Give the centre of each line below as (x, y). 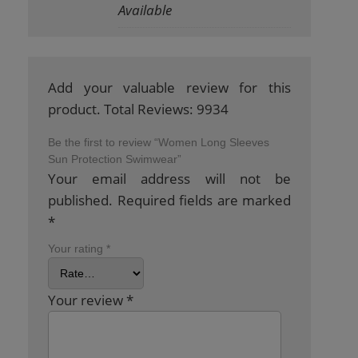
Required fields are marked (204, 200)
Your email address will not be (169, 178)
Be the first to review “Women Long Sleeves (159, 142)
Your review (87, 300)
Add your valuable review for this (169, 87)
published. (80, 200)
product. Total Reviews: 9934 (138, 109)
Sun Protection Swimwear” (115, 159)
